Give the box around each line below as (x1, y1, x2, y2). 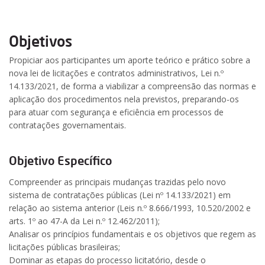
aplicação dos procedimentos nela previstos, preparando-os (9, 93, 239, 105)
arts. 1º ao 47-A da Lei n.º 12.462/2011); (9, 215, 160, 227)
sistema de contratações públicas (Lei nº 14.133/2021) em (9, 189, 231, 201)
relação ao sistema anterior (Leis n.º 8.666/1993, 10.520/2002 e (9, 202, 251, 214)
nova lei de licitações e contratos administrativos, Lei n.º (9, 67, 224, 79)
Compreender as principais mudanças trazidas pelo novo (9, 176, 226, 188)
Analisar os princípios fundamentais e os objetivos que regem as (9, 228, 256, 240)
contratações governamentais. (9, 119, 126, 131)
